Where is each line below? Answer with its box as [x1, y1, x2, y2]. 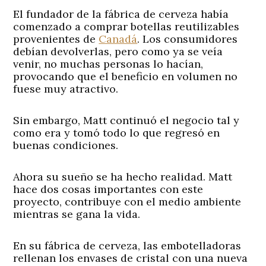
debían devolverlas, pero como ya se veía [13, 44, 223, 58]
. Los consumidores [137, 31, 238, 46]
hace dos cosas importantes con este [13, 182, 204, 196]
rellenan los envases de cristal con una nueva [13, 251, 248, 265]
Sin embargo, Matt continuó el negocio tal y [13, 113, 240, 127]
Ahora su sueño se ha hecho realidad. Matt [13, 169, 233, 183]
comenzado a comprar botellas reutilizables [13, 19, 240, 33]
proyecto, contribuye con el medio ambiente [13, 194, 242, 208]
